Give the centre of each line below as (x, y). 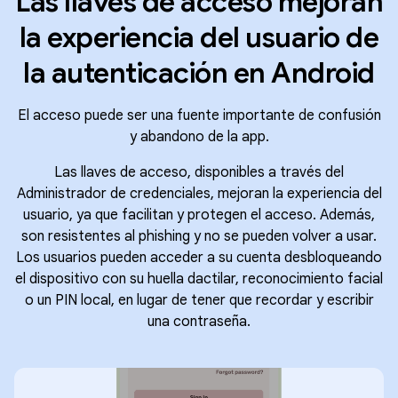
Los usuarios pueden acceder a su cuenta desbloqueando (199, 258)
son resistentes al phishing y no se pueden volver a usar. (199, 236)
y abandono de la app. (199, 137)
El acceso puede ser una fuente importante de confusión (199, 115)
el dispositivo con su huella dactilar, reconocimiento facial (199, 279)
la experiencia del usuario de (199, 37)
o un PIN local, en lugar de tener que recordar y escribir (199, 300)
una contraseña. (199, 322)
